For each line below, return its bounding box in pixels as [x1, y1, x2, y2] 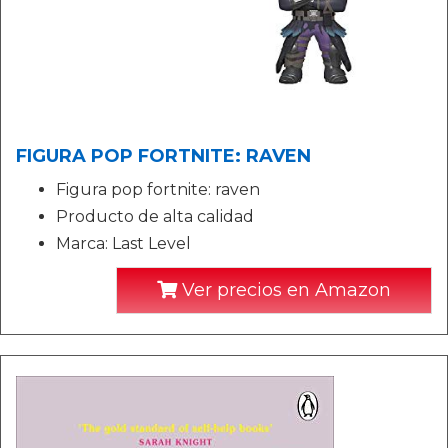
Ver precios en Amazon [177, 279, 391, 301]
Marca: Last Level [56, 234, 191, 253]
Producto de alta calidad [56, 207, 254, 226]
